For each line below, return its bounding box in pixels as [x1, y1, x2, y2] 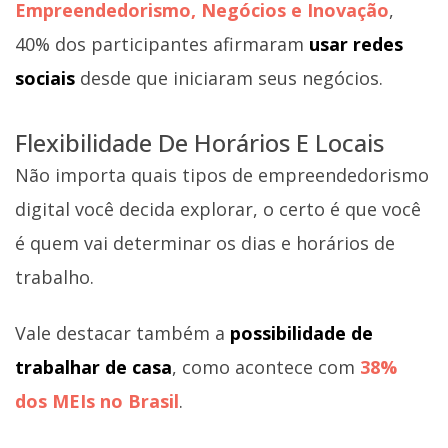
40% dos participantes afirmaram [15, 31, 309, 56]
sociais [15, 65, 80, 90]
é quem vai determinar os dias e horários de [15, 231, 395, 256]
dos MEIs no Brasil [15, 388, 179, 413]
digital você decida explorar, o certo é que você [15, 197, 421, 222]
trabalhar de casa [15, 354, 172, 379]
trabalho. [15, 265, 94, 290]
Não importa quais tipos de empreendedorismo [15, 163, 429, 188]
